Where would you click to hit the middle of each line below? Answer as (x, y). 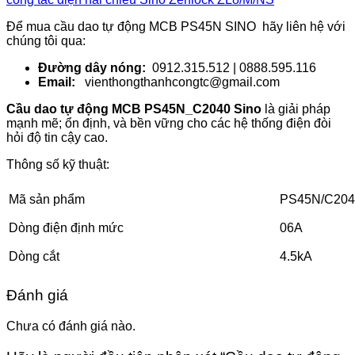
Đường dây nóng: (92, 68)
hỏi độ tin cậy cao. (57, 138)
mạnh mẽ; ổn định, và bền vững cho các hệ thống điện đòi (169, 124)
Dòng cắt (34, 257)
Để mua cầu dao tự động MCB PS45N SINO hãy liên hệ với (176, 27)
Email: (57, 82)
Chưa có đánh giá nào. (71, 326)
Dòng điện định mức (66, 228)
